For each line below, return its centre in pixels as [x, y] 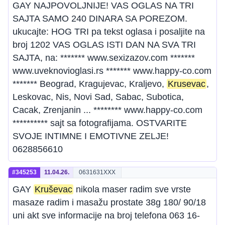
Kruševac [53, 189]
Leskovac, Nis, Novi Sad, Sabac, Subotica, [98, 97]
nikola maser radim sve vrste [132, 189]
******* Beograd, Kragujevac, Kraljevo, [90, 84]
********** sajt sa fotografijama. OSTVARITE [100, 123]
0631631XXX [97, 172]
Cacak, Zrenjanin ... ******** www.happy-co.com [107, 110]
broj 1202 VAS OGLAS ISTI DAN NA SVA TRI [104, 45]
